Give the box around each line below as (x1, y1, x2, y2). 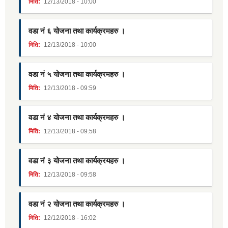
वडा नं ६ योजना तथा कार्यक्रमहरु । (28, 26, 125, 36)
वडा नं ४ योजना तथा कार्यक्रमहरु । (28, 113, 125, 122)
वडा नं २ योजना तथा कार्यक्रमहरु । (28, 199, 125, 209)
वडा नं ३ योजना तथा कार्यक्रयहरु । (28, 156, 125, 165)
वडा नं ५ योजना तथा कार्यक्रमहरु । (28, 70, 125, 79)
